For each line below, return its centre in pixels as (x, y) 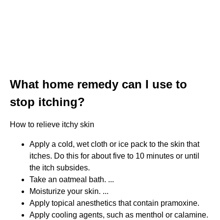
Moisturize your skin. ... (69, 191)
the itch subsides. (60, 167)
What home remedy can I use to (98, 84)
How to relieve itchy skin (52, 124)
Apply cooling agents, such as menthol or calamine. (119, 215)
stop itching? (47, 102)
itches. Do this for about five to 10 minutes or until (114, 156)
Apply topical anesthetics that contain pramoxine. (114, 203)
